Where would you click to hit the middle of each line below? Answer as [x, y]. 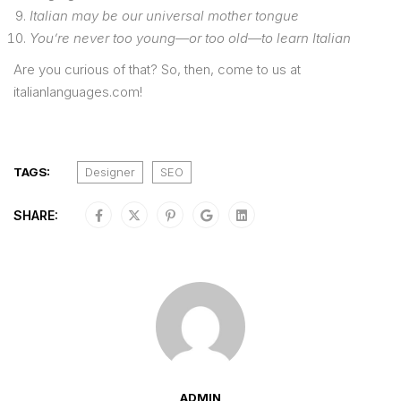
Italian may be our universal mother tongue [164, 15]
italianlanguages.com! [78, 91]
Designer [110, 171]
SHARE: [36, 215]
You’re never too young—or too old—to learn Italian [190, 38]
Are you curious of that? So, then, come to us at [157, 69]
